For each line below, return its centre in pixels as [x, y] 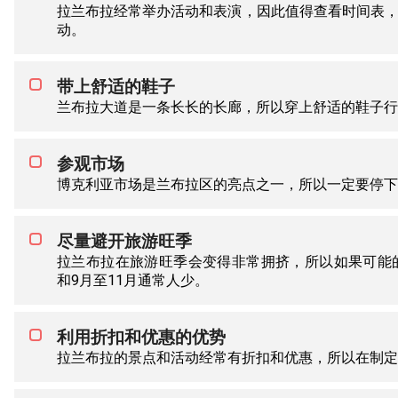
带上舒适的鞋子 [116, 87]
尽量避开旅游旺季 [124, 241]
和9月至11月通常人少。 [133, 280]
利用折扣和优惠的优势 [141, 337]
